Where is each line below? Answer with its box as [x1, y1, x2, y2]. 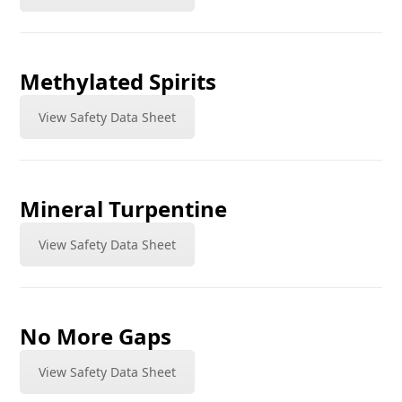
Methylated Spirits [20, 66, 217, 96]
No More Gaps [20, 321, 172, 351]
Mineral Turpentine [20, 194, 228, 223]
